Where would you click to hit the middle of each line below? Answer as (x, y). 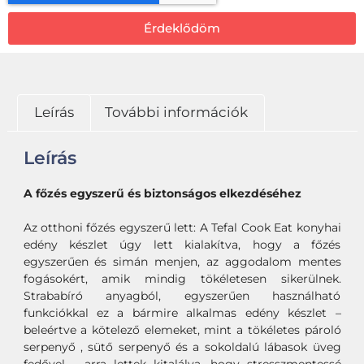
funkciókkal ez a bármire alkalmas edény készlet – (182, 313)
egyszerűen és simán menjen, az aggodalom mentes (182, 262)
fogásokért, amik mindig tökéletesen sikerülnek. (182, 279)
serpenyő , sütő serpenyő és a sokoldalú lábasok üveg (182, 347)
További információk (176, 113)
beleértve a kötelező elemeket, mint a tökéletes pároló (182, 330)
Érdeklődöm (182, 28)
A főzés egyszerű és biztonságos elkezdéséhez (162, 194)
